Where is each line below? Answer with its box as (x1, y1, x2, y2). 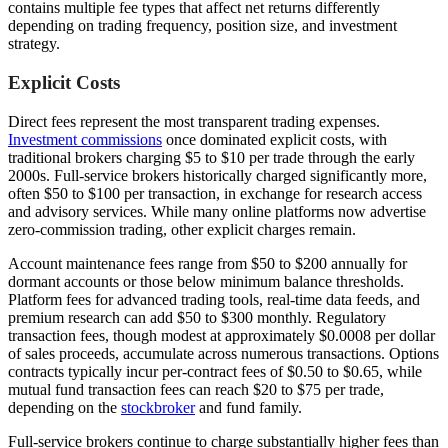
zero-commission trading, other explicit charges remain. (8, 220, 356, 238)
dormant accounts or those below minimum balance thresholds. (8, 272, 404, 290)
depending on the (8, 398, 121, 416)
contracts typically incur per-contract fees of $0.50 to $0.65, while (8, 362, 422, 380)
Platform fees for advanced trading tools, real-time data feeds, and (8, 290, 420, 308)
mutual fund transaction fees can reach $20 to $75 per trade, (8, 380, 384, 398)
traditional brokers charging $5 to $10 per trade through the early (8, 148, 415, 166)
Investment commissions (8, 130, 162, 148)
